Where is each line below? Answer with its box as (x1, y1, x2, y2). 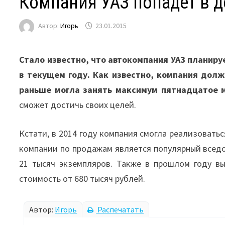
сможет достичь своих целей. (19, 98, 139, 110)
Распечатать (96, 204, 144, 214)
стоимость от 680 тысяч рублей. (19, 172, 146, 184)
